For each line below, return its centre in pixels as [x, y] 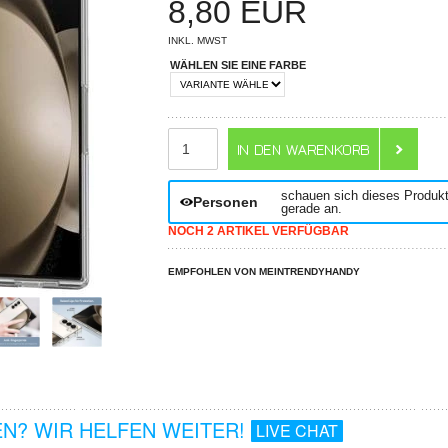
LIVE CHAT [297, 431]
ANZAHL [193, 133]
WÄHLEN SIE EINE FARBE [238, 65]
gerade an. [312, 208]
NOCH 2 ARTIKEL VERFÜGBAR [259, 231]
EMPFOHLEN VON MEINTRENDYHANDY [264, 271]
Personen [225, 202]
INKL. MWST [198, 40]
